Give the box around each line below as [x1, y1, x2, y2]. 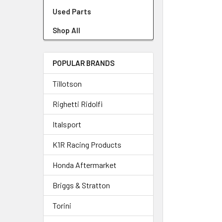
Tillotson [53, 79, 82, 88]
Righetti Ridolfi [53, 99, 103, 109]
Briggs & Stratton [53, 180, 110, 190]
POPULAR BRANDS [53, 58, 114, 67]
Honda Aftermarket [53, 160, 116, 169]
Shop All [53, 26, 80, 35]
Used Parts [53, 7, 91, 16]
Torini [53, 201, 71, 210]
